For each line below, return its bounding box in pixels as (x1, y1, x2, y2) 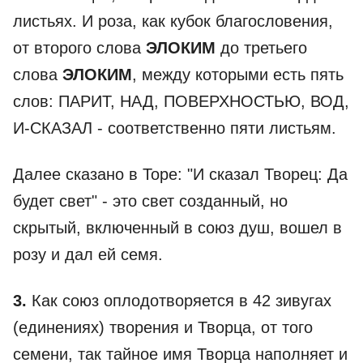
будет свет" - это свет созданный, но (13, 192, 288, 210)
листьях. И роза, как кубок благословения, (13, 12, 333, 30)
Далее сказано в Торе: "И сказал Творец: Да (13, 165, 348, 183)
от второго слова (13, 39, 146, 57)
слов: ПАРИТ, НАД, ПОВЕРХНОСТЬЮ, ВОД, (13, 92, 349, 110)
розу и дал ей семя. (13, 246, 163, 263)
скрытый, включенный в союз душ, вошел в (13, 219, 342, 237)
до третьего (216, 39, 307, 57)
